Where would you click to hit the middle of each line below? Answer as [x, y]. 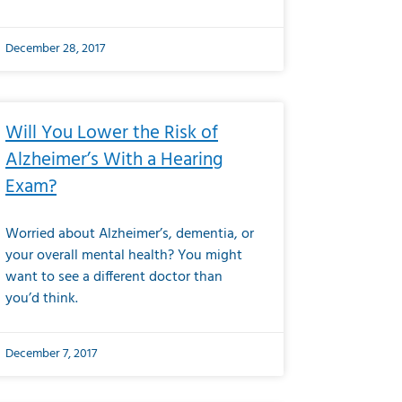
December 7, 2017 [51, 354]
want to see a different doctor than [114, 277]
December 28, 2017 [55, 49]
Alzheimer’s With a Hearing [114, 160]
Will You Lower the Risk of [112, 133]
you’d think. [42, 299]
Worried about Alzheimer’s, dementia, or [130, 234]
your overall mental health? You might [124, 256]
